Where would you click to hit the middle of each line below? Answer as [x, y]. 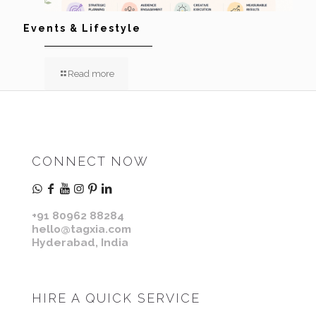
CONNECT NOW [90, 161]
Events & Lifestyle [82, 28]
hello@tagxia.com [81, 229]
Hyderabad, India [80, 242]
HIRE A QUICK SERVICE [116, 298]
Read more [91, 73]
